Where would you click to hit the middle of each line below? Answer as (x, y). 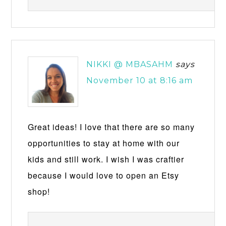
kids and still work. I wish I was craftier (106, 159)
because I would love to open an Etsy (104, 175)
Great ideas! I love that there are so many (111, 127)
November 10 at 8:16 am (140, 80)
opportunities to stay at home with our (104, 143)
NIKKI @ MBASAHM (130, 64)
